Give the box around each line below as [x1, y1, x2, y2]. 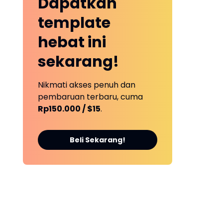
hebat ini [38, 31, 106, 53]
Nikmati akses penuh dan [38, 79, 135, 91]
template [38, 12, 111, 33]
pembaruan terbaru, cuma [38, 91, 143, 103]
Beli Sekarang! [70, 134, 125, 145]
